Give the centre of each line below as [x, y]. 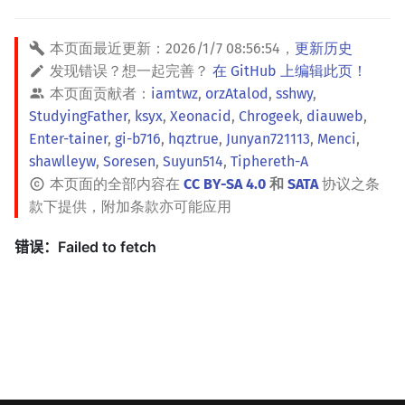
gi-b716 [138, 139]
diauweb [335, 116]
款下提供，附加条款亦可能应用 [130, 207]
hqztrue [193, 139]
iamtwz [174, 94]
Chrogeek [269, 116]
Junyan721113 [268, 139]
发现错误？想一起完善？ [131, 71]
